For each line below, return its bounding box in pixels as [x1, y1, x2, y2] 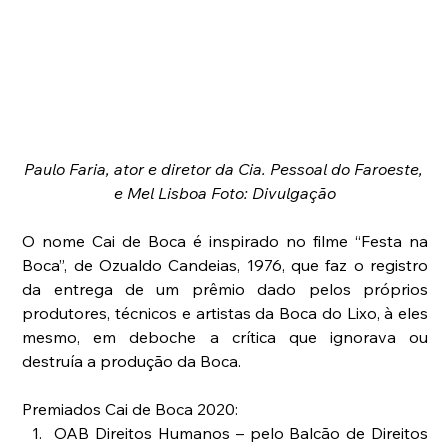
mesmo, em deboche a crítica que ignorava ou [22, 326, 429, 347]
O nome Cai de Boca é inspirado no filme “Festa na [22, 230, 429, 251]
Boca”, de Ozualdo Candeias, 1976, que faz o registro [22, 254, 429, 275]
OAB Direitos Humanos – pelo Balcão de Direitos [54, 422, 429, 443]
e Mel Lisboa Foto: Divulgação [114, 182, 337, 203]
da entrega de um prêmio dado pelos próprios [22, 278, 429, 299]
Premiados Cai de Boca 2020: [22, 398, 243, 419]
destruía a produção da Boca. [22, 350, 242, 371]
